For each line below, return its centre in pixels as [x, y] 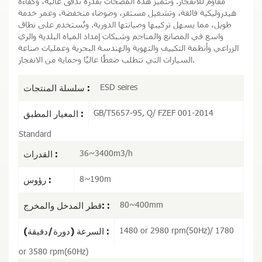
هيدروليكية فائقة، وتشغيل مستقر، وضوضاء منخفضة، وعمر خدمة [127, 13]
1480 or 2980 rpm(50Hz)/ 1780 [177, 230]
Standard [35, 134]
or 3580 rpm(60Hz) [54, 251]
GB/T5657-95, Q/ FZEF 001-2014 [154, 113]
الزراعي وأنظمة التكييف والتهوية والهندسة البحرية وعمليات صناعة [128, 48]
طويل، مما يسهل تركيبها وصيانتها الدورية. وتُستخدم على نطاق [125, 25]
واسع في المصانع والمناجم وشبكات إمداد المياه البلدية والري [121, 36]
